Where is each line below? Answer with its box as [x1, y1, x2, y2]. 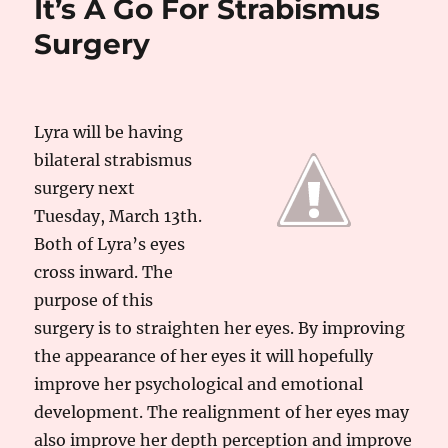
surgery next [34, 178, 136, 198]
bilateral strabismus [34, 150, 193, 170]
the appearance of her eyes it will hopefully [34, 346, 374, 366]
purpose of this [34, 290, 154, 310]
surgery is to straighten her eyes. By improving [34, 318, 406, 338]
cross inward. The [34, 262, 174, 282]
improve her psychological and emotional [34, 374, 364, 394]
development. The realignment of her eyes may [34, 402, 410, 422]
